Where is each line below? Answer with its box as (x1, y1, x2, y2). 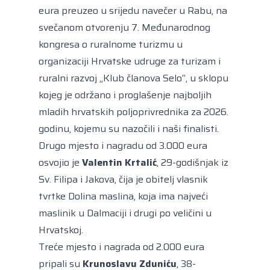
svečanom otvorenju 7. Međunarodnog (39, 20, 210, 36)
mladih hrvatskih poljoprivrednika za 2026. (39, 104, 228, 120)
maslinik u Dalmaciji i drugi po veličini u (39, 206, 212, 221)
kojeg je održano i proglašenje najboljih (39, 87, 212, 103)
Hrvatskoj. (39, 222, 83, 238)
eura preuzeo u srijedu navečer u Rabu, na (39, 3, 227, 19)
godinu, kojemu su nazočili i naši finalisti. (39, 121, 219, 137)
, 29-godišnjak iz (157, 155, 228, 171)
